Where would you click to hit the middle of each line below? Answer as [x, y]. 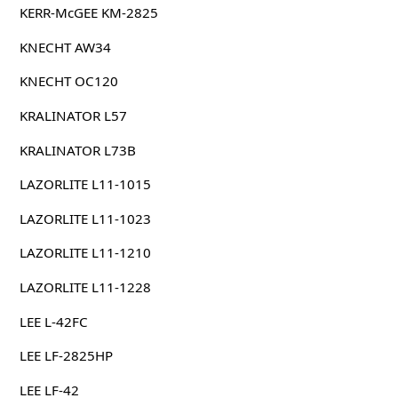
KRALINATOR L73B [77, 150]
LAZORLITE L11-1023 [85, 218]
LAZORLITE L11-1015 [85, 184]
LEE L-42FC [53, 321]
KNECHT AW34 [65, 47]
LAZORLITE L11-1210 [85, 253]
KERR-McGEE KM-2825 [88, 13]
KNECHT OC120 [68, 81]
